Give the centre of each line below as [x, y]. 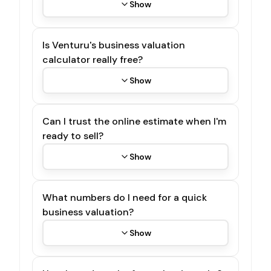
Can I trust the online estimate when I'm [134, 121]
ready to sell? [73, 135]
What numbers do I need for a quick [125, 197]
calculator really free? [93, 59]
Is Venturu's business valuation [114, 45]
